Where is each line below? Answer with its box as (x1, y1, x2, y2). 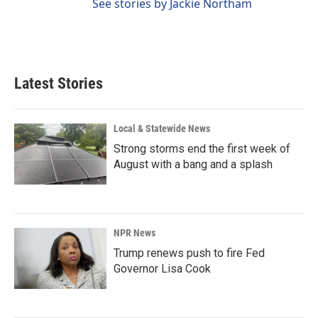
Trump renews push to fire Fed (114, 246, 265, 260)
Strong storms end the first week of (114, 142, 290, 155)
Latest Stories (14, 75, 103, 92)
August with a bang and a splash (114, 158, 273, 171)
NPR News (114, 227, 155, 238)
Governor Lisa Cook (114, 262, 211, 275)
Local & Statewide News (114, 123, 210, 134)
